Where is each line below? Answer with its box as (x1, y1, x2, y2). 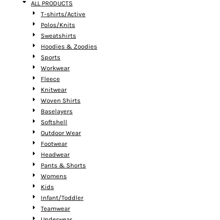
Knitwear (41, 86, 67, 93)
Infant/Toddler (41, 194, 83, 201)
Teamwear (41, 205, 70, 212)
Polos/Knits (41, 21, 75, 28)
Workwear (41, 64, 70, 72)
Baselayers (41, 108, 73, 115)
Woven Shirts (41, 97, 81, 104)
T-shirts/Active (41, 10, 85, 18)
